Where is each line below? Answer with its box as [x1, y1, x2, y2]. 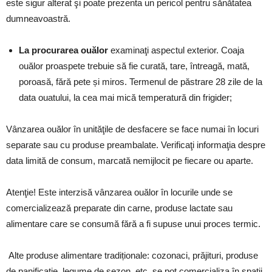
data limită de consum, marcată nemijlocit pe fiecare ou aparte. [6, 155, 253, 166]
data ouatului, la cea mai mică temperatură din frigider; [19, 92, 232, 103]
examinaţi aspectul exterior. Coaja [108, 45, 244, 55]
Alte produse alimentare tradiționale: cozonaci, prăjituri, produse [6, 250, 258, 260]
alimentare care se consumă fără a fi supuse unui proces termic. [6, 219, 260, 229]
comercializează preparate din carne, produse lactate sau [6, 203, 233, 213]
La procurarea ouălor [19, 45, 108, 55]
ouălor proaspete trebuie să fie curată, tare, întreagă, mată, [19, 61, 250, 71]
